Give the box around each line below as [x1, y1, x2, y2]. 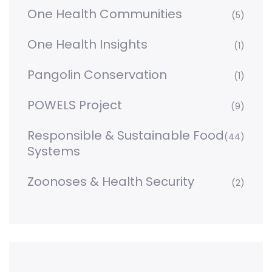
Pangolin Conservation [27, 66, 167, 84]
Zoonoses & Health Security [27, 173, 194, 191]
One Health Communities [27, 5, 182, 23]
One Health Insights [27, 36, 148, 53]
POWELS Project [27, 97, 122, 114]
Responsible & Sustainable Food [27, 127, 224, 144]
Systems [27, 143, 80, 160]
